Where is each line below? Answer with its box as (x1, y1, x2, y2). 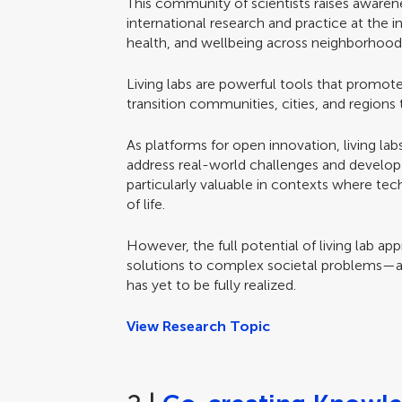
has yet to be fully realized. (127, 276, 297, 293)
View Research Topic (127, 318, 271, 335)
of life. (127, 196, 166, 213)
